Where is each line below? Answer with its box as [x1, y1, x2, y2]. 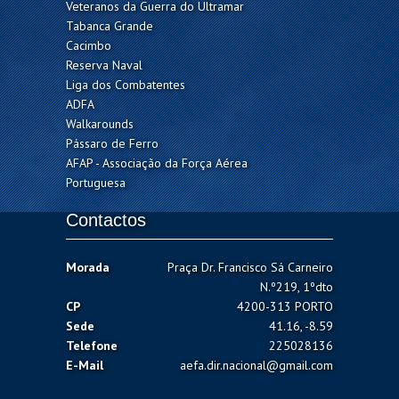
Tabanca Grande [66, 18, 153, 34]
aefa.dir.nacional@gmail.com [180, 357, 333, 373]
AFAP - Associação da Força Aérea [66, 155, 248, 171]
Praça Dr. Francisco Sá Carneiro [167, 259, 333, 275]
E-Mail [66, 357, 103, 373]
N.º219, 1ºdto [260, 279, 333, 295]
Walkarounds [66, 116, 134, 132]
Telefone [66, 338, 118, 354]
